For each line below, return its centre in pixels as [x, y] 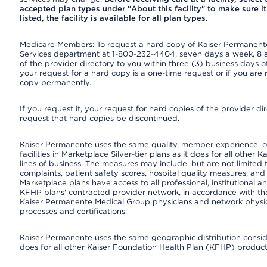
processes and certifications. [73, 211]
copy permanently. [55, 83]
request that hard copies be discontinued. [99, 118]
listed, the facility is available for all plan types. [114, 18]
